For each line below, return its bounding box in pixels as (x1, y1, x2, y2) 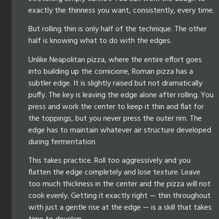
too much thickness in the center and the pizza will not (28, 178, 211, 191)
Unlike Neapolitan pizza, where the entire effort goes (28, 53, 202, 66)
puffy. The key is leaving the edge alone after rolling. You (28, 88, 214, 102)
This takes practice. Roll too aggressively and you (28, 154, 191, 168)
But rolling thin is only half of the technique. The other (28, 23, 207, 36)
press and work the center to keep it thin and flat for (28, 100, 204, 113)
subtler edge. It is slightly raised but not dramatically (28, 77, 202, 90)
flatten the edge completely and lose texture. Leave (28, 166, 200, 179)
